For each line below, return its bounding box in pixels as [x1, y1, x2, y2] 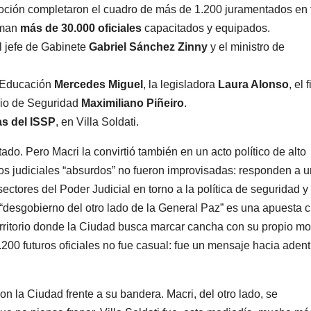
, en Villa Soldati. [56, 116, 139, 128]
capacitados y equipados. [142, 22, 270, 35]
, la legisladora [143, 78, 218, 91]
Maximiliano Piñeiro [81, 97, 184, 110]
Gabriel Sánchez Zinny [89, 41, 208, 53]
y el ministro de [208, 41, 285, 53]
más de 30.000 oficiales [20, 22, 142, 35]
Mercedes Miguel [54, 78, 143, 91]
